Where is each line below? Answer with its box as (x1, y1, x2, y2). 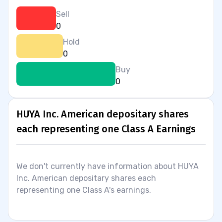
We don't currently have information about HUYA (16, 162, 199, 171)
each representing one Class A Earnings (16, 123, 196, 135)
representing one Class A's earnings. (16, 185, 151, 195)
